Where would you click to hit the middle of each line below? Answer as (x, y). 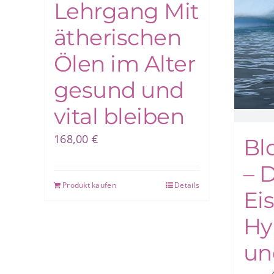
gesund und (119, 90)
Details (187, 185)
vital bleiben (119, 117)
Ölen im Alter (124, 64)
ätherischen (118, 38)
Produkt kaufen (89, 185)
